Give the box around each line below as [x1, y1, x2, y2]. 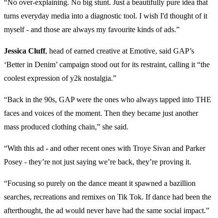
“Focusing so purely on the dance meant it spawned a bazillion [4, 179, 196, 188]
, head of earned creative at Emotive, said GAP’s [45, 47, 194, 55]
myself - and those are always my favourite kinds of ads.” [4, 25, 180, 34]
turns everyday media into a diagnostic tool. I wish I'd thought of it [4, 12, 207, 20]
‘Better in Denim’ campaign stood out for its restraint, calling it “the [4, 60, 210, 69]
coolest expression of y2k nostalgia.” [4, 74, 116, 83]
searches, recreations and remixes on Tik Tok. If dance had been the [4, 193, 211, 201]
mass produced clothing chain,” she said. [4, 123, 128, 131]
